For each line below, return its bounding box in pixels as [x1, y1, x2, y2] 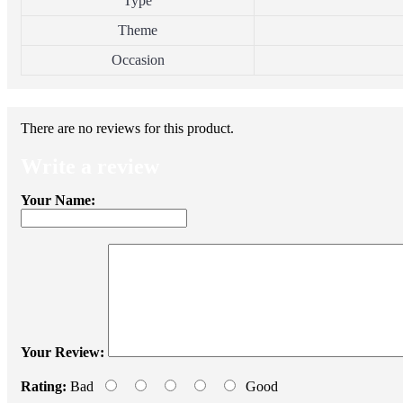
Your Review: [21, 345, 104, 360]
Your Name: [21, 193, 95, 208]
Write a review [21, 155, 159, 178]
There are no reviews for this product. [21, 121, 234, 137]
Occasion [111, 52, 165, 68]
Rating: [21, 379, 67, 394]
